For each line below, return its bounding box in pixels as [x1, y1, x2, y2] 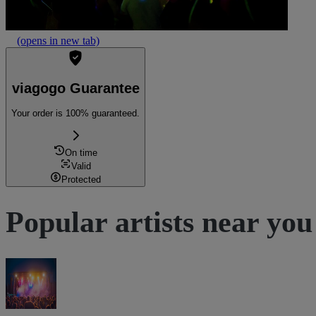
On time [65, 147, 97, 158]
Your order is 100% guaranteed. [11, 108, 140, 119]
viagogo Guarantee [11, 80, 140, 96]
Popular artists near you [6, 206, 312, 239]
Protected [61, 174, 101, 185]
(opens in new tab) [17, 35, 99, 47]
